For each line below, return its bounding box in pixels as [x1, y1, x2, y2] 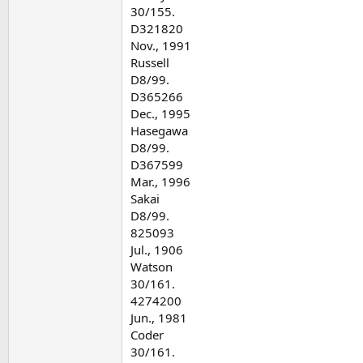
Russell [130, 53, 169, 70]
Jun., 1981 [130, 309, 187, 326]
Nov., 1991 [130, 36, 191, 53]
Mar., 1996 [130, 173, 190, 190]
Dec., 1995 [130, 105, 190, 122]
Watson [130, 258, 173, 275]
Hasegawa [130, 122, 188, 139]
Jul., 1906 [130, 241, 183, 258]
